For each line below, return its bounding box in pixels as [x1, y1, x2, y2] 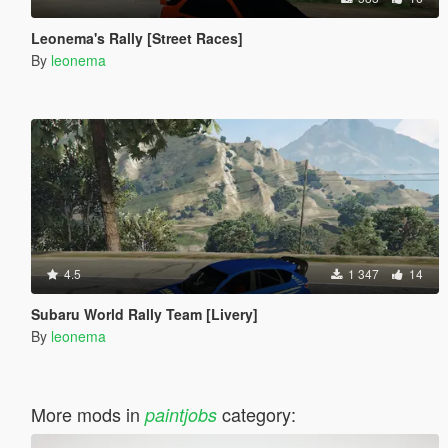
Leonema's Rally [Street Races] [30, 27, 243, 48]
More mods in [30, 400, 145, 427]
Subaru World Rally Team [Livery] [30, 303, 258, 324]
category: [216, 400, 296, 427]
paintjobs [144, 401, 217, 427]
